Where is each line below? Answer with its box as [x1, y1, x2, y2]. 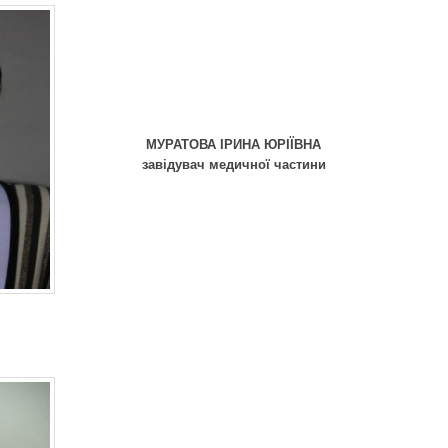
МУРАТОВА [146, 136, 220, 152]
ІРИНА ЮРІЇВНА [220, 136, 321, 152]
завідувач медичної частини [141, 156, 326, 172]
